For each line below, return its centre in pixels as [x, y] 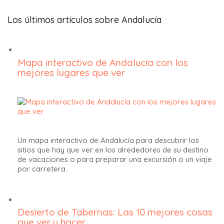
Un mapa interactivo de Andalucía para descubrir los [108, 140]
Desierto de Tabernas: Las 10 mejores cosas [115, 212]
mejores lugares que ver [71, 72]
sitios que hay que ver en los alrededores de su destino [113, 149]
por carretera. [42, 168]
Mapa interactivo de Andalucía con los [103, 62]
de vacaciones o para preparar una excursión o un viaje [115, 159]
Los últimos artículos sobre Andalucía [84, 20]
